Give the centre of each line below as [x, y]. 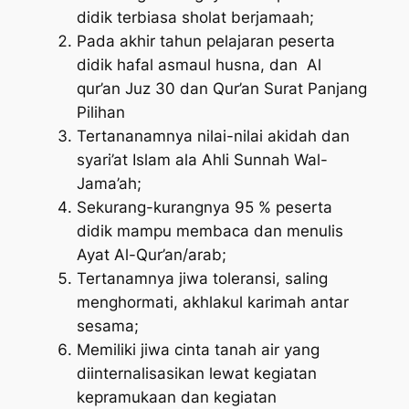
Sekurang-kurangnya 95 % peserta [204, 207]
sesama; [107, 325]
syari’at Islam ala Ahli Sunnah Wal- [202, 159]
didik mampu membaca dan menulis [210, 231]
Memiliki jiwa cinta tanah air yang [198, 349]
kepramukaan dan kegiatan [176, 397]
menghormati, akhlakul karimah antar [212, 302]
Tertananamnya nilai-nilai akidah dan [213, 136]
